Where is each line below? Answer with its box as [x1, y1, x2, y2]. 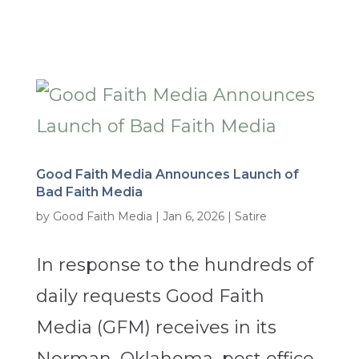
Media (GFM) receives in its [35, 317, 276, 339]
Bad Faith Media [35, 184, 143, 200]
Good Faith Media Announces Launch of [35, 167, 299, 183]
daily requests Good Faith [35, 285, 264, 308]
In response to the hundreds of [35, 254, 313, 276]
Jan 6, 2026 [162, 209, 224, 224]
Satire [234, 209, 267, 224]
